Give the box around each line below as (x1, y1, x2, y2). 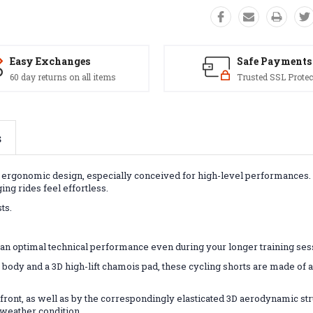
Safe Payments (236, 54, 312, 68)
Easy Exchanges (10, 54, 90, 68)
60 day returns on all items (10, 71, 116, 82)
